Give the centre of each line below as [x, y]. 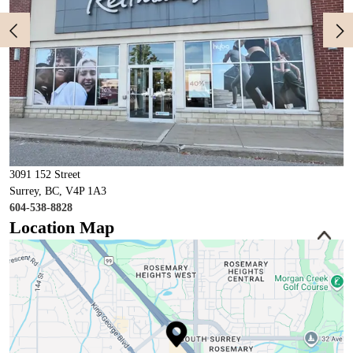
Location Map [62, 228]
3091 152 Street [45, 175]
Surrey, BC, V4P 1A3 [58, 191]
